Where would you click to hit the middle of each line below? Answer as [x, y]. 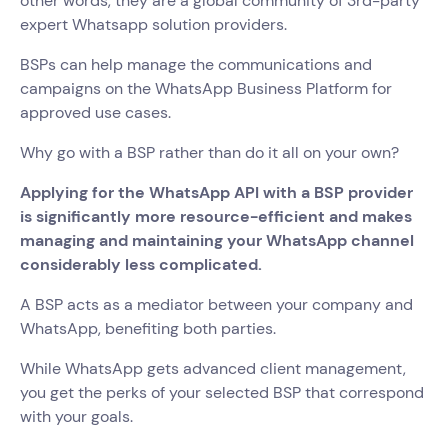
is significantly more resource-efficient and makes [216, 216]
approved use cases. [95, 112]
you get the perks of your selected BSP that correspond [222, 392]
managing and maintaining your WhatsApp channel [217, 240]
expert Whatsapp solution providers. [153, 24]
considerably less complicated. [141, 264]
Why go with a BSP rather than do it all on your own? [209, 152]
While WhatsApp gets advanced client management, [213, 368]
